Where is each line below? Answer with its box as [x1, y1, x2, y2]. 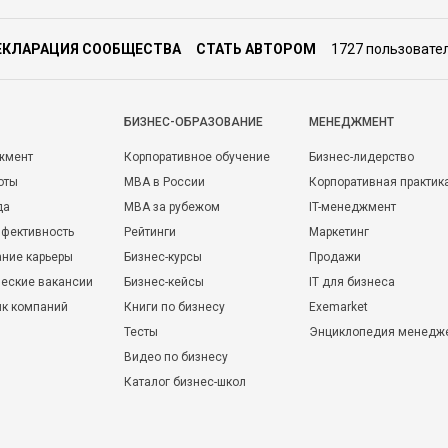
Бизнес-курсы [124, 250, 202, 264]
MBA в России [124, 175, 205, 189]
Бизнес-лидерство [309, 150, 414, 164]
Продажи [309, 250, 361, 264]
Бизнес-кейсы [124, 275, 204, 289]
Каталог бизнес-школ [124, 375, 246, 389]
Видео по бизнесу [124, 350, 228, 364]
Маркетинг [309, 225, 369, 239]
